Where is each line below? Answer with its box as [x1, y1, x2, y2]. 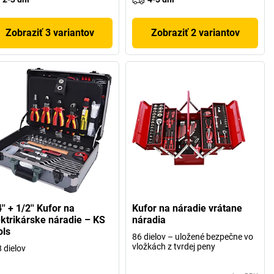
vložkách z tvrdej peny [132, 242, 216, 252]
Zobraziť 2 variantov [150, 26, 240, 39]
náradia [132, 214, 166, 226]
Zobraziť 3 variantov [6, 26, 95, 39]
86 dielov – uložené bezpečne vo [132, 232, 254, 242]
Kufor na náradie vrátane [132, 202, 243, 215]
